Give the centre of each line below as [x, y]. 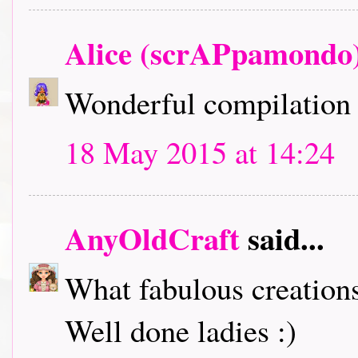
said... [282, 238]
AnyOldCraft [152, 238]
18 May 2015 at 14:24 [200, 152]
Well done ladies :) [181, 330]
